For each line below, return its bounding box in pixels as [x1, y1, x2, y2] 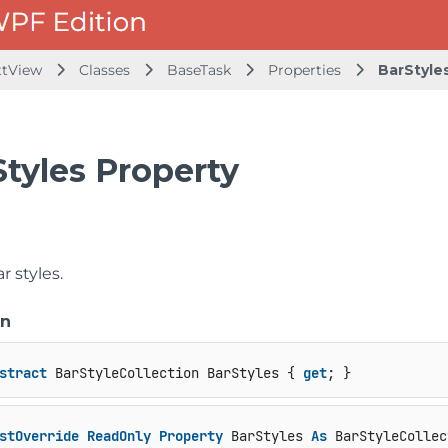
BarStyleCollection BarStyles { [46, 364, 303, 383]
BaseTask [167, 61, 231, 79]
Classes [79, 61, 134, 79]
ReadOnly [86, 427, 151, 446]
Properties [268, 61, 345, 79]
